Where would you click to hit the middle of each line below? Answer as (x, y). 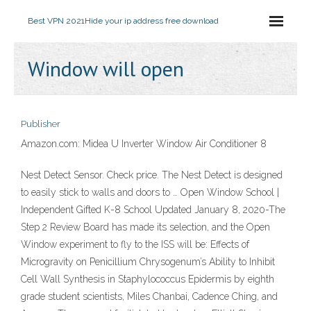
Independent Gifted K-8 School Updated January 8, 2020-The (153, 210)
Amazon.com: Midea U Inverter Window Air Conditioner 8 (144, 144)
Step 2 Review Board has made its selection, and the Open (145, 227)
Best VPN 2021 (56, 21)
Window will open (106, 68)
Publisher (41, 124)
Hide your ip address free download (152, 21)
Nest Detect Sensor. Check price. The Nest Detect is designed (152, 175)
